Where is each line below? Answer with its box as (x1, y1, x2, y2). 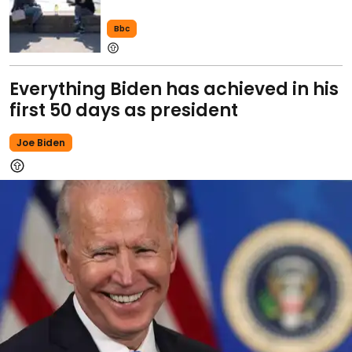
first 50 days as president (9, 97, 238, 123)
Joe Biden (16, 135, 65, 149)
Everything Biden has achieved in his (9, 76, 339, 101)
